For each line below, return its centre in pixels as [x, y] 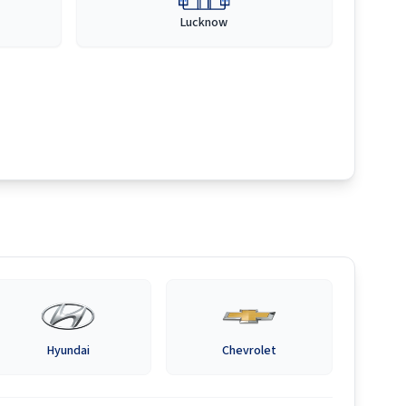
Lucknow [204, 23]
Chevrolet [250, 351]
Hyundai [68, 351]
